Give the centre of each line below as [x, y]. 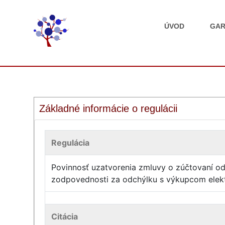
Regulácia [71, 143]
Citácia [65, 216]
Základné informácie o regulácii [108, 108]
